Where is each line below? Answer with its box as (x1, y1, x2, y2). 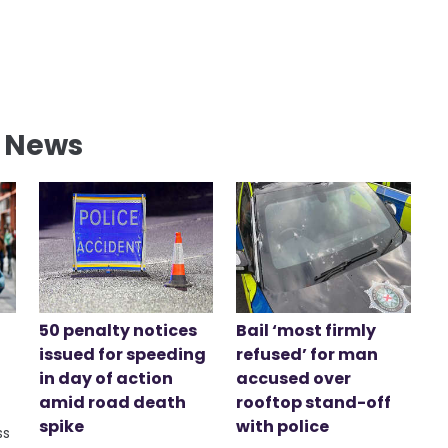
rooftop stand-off (236, 390, 392, 414)
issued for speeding (38, 342, 206, 366)
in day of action (38, 366, 173, 390)
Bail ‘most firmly (236, 318, 377, 342)
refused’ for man (236, 342, 379, 366)
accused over (236, 366, 352, 390)
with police (236, 414, 330, 438)
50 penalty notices (38, 318, 197, 342)
